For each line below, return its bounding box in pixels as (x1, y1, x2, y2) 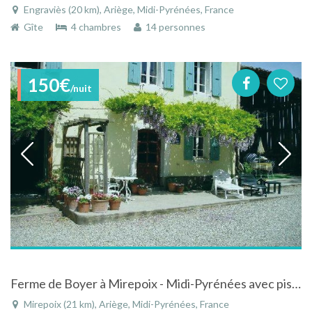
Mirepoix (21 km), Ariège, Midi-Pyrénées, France (22, 297, 229, 310)
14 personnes (141, 20, 205, 33)
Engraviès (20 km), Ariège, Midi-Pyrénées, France (22, 3, 234, 15)
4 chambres (67, 20, 123, 33)
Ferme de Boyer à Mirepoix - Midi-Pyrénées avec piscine (292, 275, 301, 291)
